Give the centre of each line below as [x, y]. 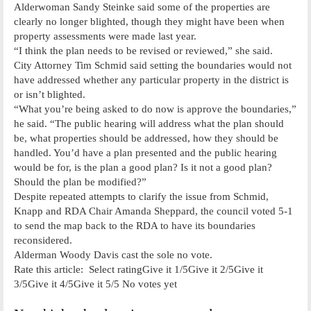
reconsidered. [43, 240]
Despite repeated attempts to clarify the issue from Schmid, [141, 196]
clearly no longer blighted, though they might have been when [149, 21]
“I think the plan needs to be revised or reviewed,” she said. [143, 50]
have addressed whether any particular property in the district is [151, 79]
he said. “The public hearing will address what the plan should [149, 123]
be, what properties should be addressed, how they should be [146, 138]
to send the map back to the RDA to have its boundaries [135, 225]
